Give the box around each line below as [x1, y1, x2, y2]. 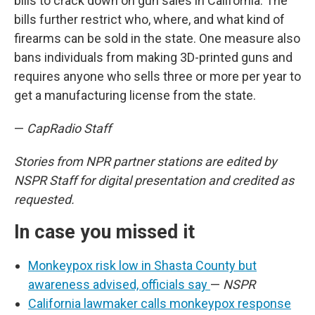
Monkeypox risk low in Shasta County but [28, 258, 257, 274]
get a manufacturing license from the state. [14, 88, 256, 103]
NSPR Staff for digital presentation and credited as [14, 173, 294, 188]
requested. [14, 192, 75, 207]
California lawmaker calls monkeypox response [28, 296, 291, 311]
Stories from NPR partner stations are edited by [14, 154, 277, 169]
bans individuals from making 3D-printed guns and [14, 50, 292, 65]
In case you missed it [14, 221, 195, 244]
